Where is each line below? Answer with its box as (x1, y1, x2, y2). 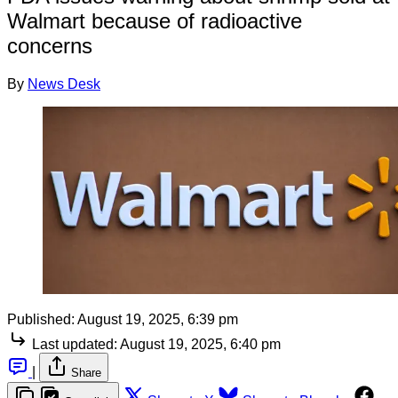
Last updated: (32, 337, 117, 353)
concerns (7, 33, 92, 58)
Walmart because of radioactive (7, 8, 302, 33)
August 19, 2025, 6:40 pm (120, 337, 281, 353)
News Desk (28, 76, 100, 92)
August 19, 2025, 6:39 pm (77, 312, 238, 328)
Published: (7, 312, 75, 328)
